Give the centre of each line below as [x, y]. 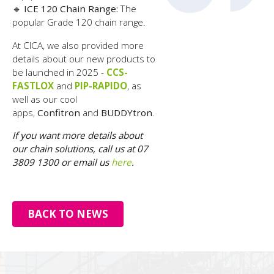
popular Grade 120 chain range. [79, 22]
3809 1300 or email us [61, 162]
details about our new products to [84, 58]
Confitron [59, 112]
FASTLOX [33, 85]
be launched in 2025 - [60, 72]
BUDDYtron [127, 112]
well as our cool [45, 99]
